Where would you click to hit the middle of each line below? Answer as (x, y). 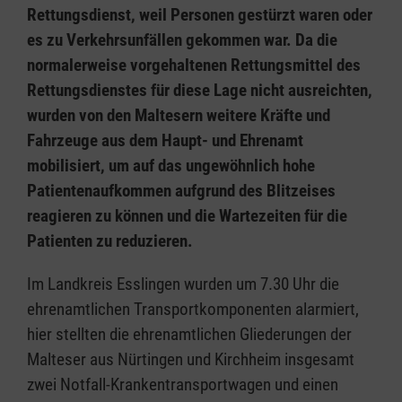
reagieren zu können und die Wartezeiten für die (187, 216)
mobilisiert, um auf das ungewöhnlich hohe (171, 166)
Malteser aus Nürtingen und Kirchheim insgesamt (191, 359)
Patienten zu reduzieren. (110, 241)
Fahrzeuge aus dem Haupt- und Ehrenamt (165, 140)
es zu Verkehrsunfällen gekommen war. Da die (182, 40)
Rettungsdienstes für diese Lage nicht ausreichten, (200, 90)
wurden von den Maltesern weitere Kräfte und (179, 115)
